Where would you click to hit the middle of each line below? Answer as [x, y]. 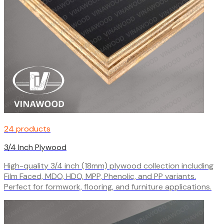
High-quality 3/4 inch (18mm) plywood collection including [109, 165]
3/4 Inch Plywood [35, 147]
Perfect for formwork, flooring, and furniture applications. [108, 186]
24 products [27, 128]
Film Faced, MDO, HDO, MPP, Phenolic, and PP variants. [100, 176]
